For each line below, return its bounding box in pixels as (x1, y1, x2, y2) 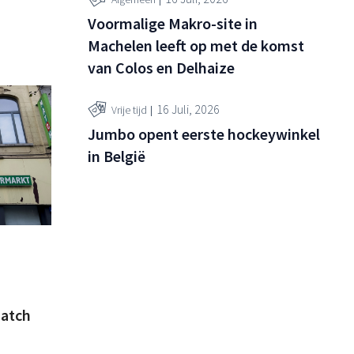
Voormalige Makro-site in (88, 13, 258, 33)
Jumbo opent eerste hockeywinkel (88, 123, 320, 144)
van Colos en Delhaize (88, 57, 235, 77)
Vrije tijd (111, 103, 147, 118)
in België (88, 145, 145, 166)
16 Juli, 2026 (156, 101, 220, 118)
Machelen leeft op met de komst (88, 35, 304, 55)
